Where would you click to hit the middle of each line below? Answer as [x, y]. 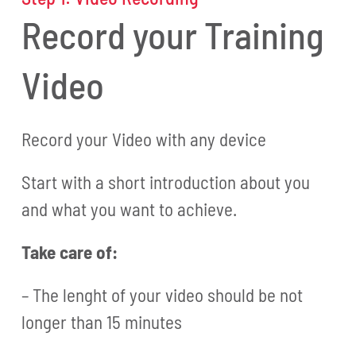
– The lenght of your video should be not [163, 294]
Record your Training [173, 34]
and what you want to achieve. [130, 209]
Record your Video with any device [144, 139]
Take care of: [70, 252]
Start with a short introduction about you [166, 182]
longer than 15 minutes [102, 321]
